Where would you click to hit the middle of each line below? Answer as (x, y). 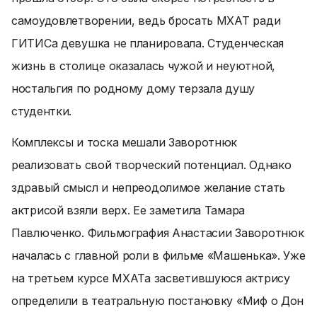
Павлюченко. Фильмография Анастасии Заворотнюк (158, 233)
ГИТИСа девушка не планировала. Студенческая (148, 43)
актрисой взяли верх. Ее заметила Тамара (128, 210)
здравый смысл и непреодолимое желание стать (148, 188)
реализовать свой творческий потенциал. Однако (151, 165)
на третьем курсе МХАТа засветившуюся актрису (151, 278)
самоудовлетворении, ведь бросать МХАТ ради (146, 21)
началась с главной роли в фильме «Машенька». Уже (158, 255)
